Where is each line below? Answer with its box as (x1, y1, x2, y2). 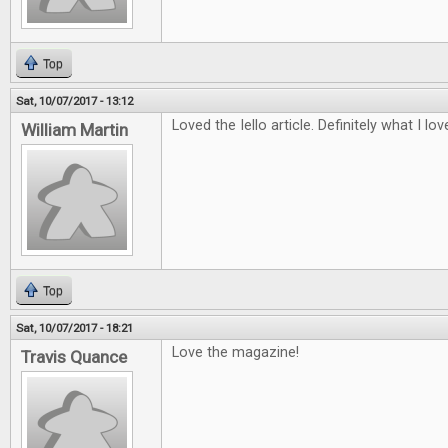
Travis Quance (21, 347, 127, 367)
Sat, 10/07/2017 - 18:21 (16, 321, 133, 335)
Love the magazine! (172, 344, 299, 361)
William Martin (21, 120, 128, 140)
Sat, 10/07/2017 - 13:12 (16, 94, 133, 108)
